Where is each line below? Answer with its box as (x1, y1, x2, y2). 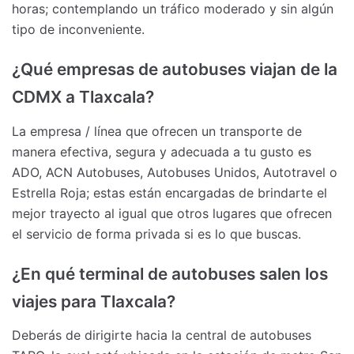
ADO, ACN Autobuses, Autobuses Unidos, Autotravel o (12, 164, 337, 180)
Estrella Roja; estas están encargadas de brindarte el (12, 184, 327, 201)
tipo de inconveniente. (12, 21, 145, 37)
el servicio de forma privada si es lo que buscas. (12, 225, 301, 242)
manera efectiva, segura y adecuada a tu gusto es (12, 143, 311, 160)
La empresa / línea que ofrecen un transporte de (12, 122, 302, 139)
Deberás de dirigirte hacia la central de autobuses (12, 327, 311, 344)
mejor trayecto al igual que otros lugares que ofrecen (12, 205, 332, 221)
